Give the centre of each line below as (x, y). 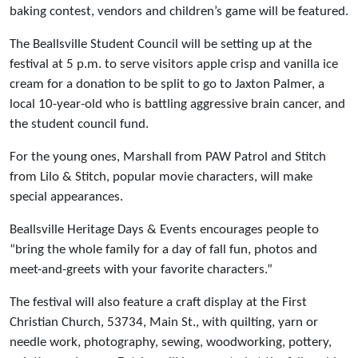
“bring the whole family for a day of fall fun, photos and (163, 250)
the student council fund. (81, 125)
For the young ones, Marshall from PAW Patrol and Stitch (168, 157)
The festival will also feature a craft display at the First (158, 303)
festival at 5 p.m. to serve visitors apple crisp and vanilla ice (174, 65)
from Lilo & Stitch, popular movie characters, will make (161, 177)
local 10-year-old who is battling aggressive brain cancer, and (177, 105)
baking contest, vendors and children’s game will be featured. (179, 12)
